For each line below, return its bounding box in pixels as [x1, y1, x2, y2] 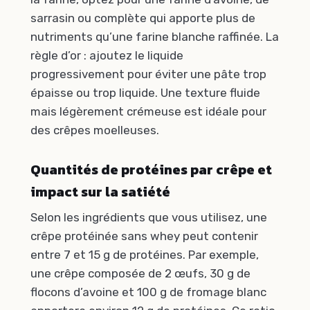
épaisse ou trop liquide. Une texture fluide [30, 85, 260, 100]
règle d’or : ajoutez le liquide [30, 48, 183, 62]
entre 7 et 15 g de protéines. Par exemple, [30, 248, 259, 262]
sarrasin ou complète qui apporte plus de [30, 10, 255, 25]
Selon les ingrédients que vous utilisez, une [30, 210, 267, 225]
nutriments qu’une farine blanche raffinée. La [30, 29, 279, 44]
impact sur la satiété [30, 181, 170, 203]
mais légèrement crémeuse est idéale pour [30, 104, 266, 118]
